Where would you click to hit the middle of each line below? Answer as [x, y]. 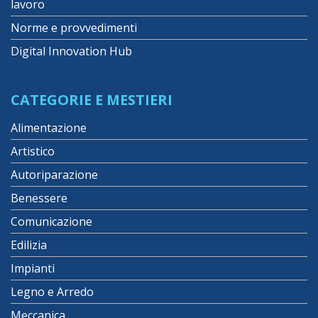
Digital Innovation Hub [71, 51]
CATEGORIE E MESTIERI [92, 99]
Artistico [33, 151]
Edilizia [29, 245]
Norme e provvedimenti [74, 27]
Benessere [39, 198]
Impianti [33, 268]
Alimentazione [49, 127]
